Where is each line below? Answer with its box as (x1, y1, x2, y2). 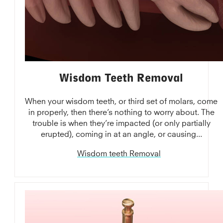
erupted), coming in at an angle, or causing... (40, 130, 202, 135)
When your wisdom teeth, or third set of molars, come (25, 98, 218, 103)
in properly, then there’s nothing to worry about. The (28, 109, 215, 113)
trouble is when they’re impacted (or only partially (32, 119, 211, 124)
